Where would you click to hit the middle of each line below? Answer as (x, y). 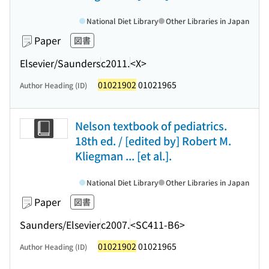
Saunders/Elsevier (60, 224)
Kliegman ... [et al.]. (123, 156)
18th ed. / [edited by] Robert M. (153, 141)
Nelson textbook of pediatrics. (151, 125)
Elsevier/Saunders (60, 63)
